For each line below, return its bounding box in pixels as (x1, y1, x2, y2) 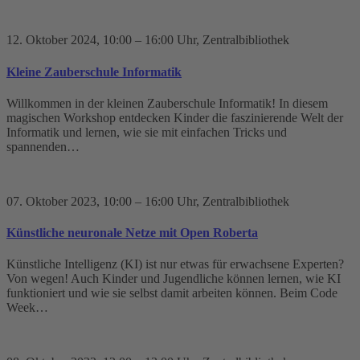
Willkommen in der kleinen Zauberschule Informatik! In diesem (6, 96, 328, 110)
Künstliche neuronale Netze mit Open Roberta (6, 226, 258, 240)
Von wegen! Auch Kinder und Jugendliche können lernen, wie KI (6, 272, 341, 286)
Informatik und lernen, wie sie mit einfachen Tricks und (6, 125, 287, 139)
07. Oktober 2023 (6, 194, 96, 208)
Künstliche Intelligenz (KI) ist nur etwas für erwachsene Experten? (6, 257, 344, 272)
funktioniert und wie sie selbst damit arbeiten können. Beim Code (6, 286, 337, 301)
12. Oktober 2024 (6, 33, 96, 47)
